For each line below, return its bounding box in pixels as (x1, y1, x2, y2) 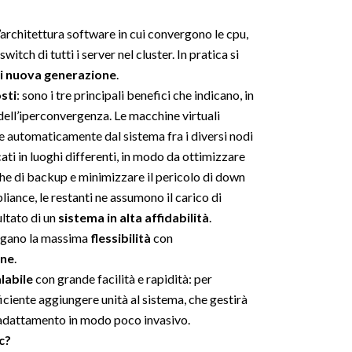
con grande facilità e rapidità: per (33, 271, 212, 286)
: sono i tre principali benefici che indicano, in (16, 87, 254, 102)
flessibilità (90, 230, 151, 245)
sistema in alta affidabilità (58, 210, 209, 225)
